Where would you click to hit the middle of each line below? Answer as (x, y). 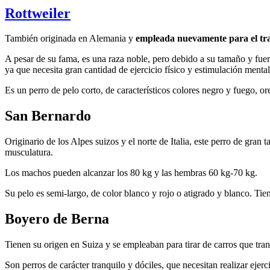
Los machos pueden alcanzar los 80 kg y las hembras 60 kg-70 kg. (131, 173)
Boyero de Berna (57, 219)
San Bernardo (48, 116)
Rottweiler (38, 13)
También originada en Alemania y (69, 39)
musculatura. (29, 152)
